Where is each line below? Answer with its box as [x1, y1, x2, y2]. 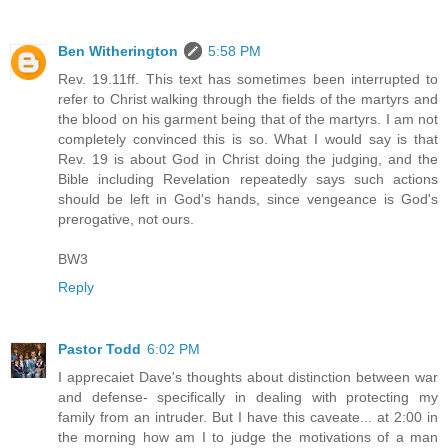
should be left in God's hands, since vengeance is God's [58, 190, 438, 207]
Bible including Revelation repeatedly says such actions [58, 170, 438, 187]
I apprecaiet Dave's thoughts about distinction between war [58, 368, 438, 385]
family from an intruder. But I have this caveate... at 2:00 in [58, 408, 438, 425]
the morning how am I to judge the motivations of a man [58, 428, 438, 445]
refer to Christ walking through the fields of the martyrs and [58, 90, 438, 107]
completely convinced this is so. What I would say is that [58, 130, 438, 147]
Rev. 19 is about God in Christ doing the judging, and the [58, 150, 438, 167]
